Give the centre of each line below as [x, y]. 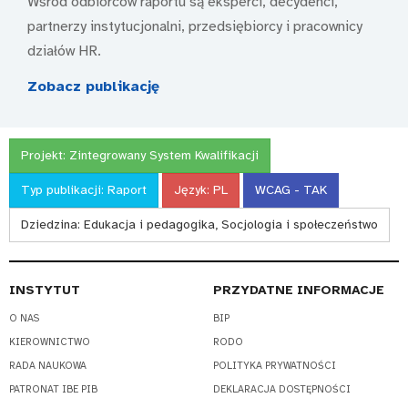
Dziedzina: [52, 224]
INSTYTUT [45, 290]
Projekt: [45, 155]
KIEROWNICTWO [50, 342]
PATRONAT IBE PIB [53, 390]
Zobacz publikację [93, 86]
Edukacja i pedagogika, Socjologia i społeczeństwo [231, 224]
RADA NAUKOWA [48, 366]
